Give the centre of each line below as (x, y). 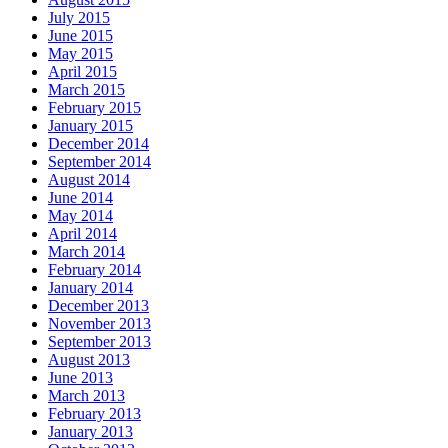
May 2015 (80, 54)
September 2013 (99, 342)
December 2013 (98, 306)
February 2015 (94, 108)
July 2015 (79, 18)
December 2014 (98, 144)
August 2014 (89, 180)
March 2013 (86, 396)
